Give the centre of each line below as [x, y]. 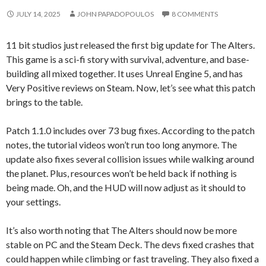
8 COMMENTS [195, 14]
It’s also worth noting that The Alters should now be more [121, 230]
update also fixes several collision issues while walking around [130, 159]
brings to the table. [44, 102]
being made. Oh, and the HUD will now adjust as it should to [126, 187]
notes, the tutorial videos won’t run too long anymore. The [121, 144]
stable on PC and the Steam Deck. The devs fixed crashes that [130, 244]
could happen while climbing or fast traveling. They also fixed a [132, 258]
